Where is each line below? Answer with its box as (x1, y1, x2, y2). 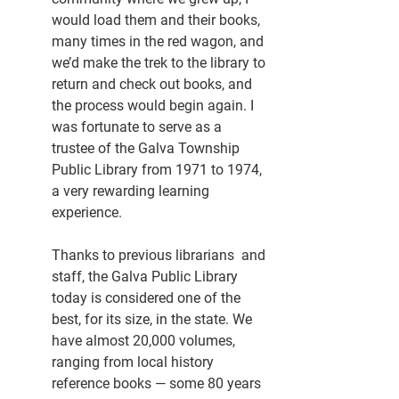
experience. (52, 204, 122, 222)
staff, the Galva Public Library (52, 268, 241, 286)
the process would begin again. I (52, 97, 257, 115)
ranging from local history (52, 354, 217, 371)
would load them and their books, (52, 12, 264, 29)
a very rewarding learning (52, 183, 213, 200)
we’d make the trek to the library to (52, 54, 269, 72)
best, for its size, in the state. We (52, 311, 256, 329)
